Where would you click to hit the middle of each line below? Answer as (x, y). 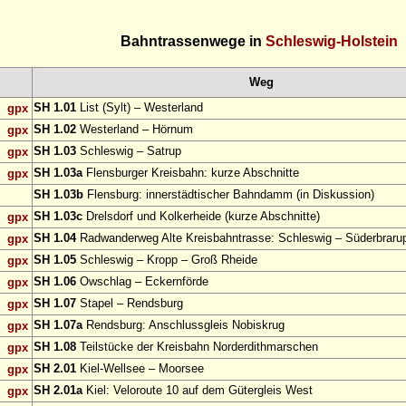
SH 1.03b (58, 195)
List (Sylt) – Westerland (140, 108)
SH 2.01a (58, 391)
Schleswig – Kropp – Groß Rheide (167, 260)
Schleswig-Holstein (331, 42)
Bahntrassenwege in (193, 42)
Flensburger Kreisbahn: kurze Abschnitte (191, 173)
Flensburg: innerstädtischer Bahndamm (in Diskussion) (229, 195)
